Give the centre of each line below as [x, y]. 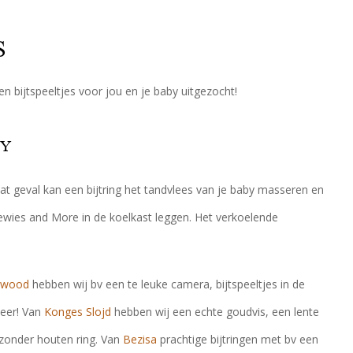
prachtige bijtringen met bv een [238, 339]
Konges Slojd [78, 312]
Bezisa [140, 339]
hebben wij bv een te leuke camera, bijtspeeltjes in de [167, 284]
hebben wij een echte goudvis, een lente [215, 312]
